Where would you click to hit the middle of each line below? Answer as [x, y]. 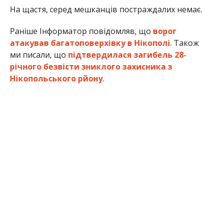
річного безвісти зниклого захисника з [91, 66]
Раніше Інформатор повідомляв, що [81, 31]
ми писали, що [39, 55]
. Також [184, 43]
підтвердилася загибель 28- [127, 55]
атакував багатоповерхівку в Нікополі [90, 43]
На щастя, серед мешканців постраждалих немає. [106, 9]
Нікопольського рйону [56, 78]
